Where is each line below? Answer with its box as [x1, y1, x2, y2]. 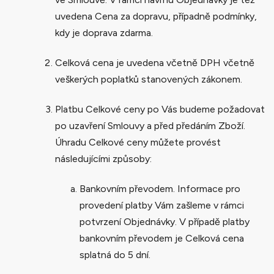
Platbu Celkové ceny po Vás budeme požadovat [55, 103, 265, 115]
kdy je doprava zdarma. [55, 26, 153, 39]
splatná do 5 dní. [80, 248, 150, 261]
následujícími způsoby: [55, 152, 152, 165]
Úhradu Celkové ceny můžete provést [55, 136, 221, 148]
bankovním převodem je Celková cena [80, 232, 244, 244]
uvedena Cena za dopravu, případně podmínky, [55, 10, 257, 22]
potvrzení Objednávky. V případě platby [80, 215, 250, 228]
